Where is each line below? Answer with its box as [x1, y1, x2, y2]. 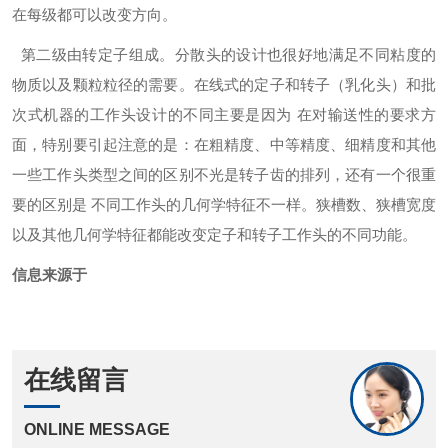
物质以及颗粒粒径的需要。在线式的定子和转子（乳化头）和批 [12, 76, 436, 93]
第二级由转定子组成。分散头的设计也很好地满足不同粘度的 [12, 46, 436, 63]
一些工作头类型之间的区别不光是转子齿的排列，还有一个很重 [12, 166, 436, 183]
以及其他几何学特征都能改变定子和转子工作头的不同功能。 [12, 226, 417, 243]
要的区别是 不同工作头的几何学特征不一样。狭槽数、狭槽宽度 [12, 196, 436, 213]
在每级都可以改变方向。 [12, 6, 177, 23]
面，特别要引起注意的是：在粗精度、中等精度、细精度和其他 [12, 136, 436, 153]
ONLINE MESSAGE [24, 421, 170, 438]
